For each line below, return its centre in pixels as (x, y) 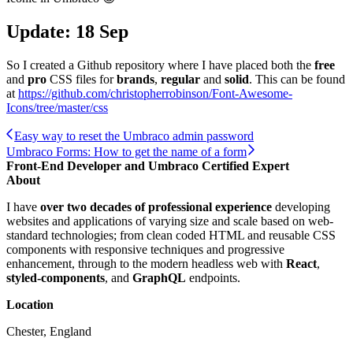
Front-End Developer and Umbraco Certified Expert (148, 165)
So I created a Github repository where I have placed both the (160, 65)
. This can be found (297, 79)
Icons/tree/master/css (57, 107)
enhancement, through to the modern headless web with (146, 263)
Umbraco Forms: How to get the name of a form (126, 151)
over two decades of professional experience (156, 206)
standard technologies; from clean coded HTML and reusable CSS (171, 235)
